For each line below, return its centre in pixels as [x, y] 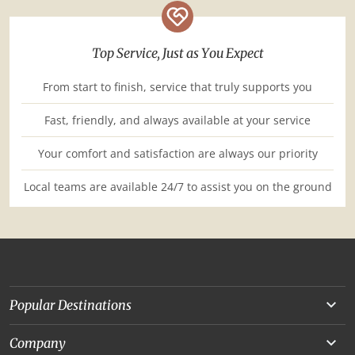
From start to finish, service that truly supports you [177, 86]
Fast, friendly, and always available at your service [177, 120]
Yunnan [32, 333]
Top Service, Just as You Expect [177, 53]
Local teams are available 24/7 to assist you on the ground [177, 186]
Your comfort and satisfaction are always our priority [177, 153]
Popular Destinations [71, 305]
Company [38, 343]
